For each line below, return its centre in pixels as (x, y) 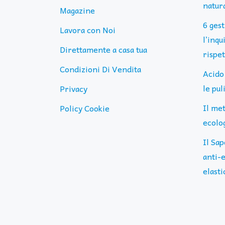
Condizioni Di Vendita (100, 69)
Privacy (74, 88)
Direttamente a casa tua (103, 49)
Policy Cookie (85, 108)
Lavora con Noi (88, 30)
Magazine (77, 10)
